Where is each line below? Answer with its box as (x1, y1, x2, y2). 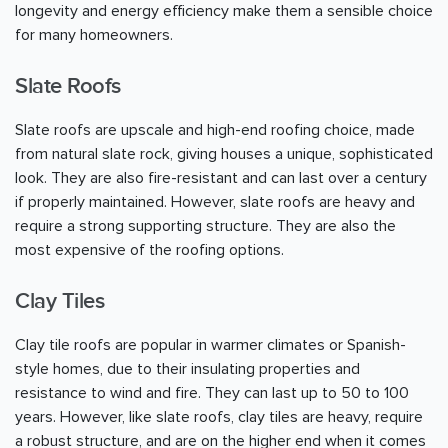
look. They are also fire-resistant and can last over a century (15, 167, 427, 188)
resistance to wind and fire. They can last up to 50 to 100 (15, 383, 409, 404)
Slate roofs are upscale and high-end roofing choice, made (15, 119, 415, 140)
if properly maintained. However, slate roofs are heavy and (15, 191, 415, 212)
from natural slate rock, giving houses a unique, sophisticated (15, 143, 433, 164)
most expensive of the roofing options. (15, 239, 284, 260)
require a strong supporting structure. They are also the (15, 215, 396, 236)
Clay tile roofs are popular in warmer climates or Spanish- (15, 335, 406, 356)
